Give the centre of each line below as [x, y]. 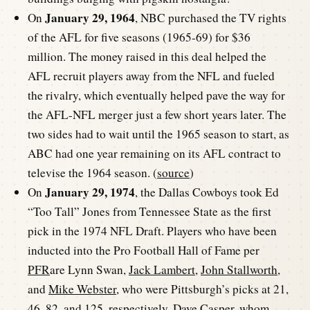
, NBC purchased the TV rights [211, 17]
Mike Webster [82, 289]
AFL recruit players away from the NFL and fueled [151, 75]
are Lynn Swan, [89, 269]
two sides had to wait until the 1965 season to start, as [158, 134]
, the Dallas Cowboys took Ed [207, 192]
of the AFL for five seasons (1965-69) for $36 [139, 37]
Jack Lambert [162, 269]
